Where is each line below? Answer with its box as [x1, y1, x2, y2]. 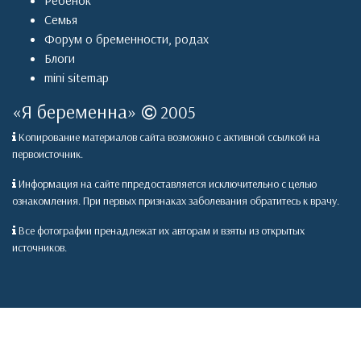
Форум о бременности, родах [44, 31, 209, 48]
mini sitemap [44, 69, 109, 86]
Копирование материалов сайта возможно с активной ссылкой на [16, 130, 320, 145]
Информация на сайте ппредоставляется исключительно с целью [16, 176, 317, 192]
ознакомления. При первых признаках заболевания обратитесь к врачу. [12, 193, 339, 209]
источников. [12, 240, 67, 255]
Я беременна [22, 99, 127, 124]
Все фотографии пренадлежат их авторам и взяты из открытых [16, 223, 305, 239]
